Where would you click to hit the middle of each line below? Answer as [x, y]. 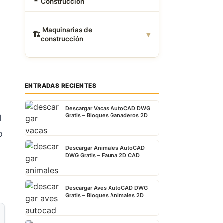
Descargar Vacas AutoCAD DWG [108, 108]
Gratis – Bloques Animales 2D [104, 195]
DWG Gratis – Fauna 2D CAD [102, 155]
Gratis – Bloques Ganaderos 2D [106, 115]
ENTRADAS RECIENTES [60, 85]
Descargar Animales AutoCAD [105, 148]
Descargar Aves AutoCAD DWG [106, 188]
